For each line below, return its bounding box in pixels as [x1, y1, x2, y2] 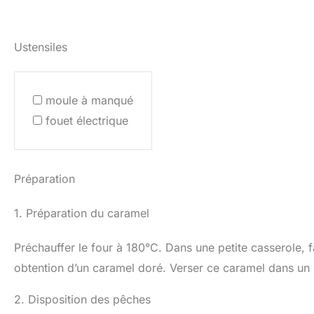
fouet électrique [46, 113, 128, 128]
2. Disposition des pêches [14, 292, 151, 306]
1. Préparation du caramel [14, 205, 149, 220]
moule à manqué [46, 93, 133, 107]
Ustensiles [14, 39, 67, 54]
